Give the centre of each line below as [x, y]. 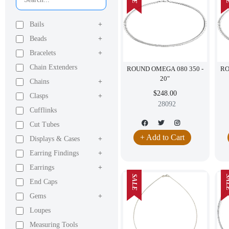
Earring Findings [54, 153]
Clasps [39, 96]
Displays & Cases [55, 139]
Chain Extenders [53, 67]
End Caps [43, 182]
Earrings [42, 167]
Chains [39, 82]
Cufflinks [43, 110]
